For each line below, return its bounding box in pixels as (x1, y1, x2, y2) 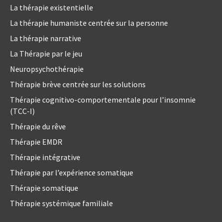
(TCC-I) (10, 106, 35, 116)
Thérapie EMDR (10, 137, 62, 147)
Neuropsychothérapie (10, 64, 84, 74)
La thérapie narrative (10, 33, 81, 44)
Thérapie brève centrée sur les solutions (10, 79, 146, 90)
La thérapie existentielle (10, 2, 93, 13)
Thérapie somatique (10, 183, 78, 193)
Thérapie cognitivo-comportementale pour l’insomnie (10, 95, 196, 105)
